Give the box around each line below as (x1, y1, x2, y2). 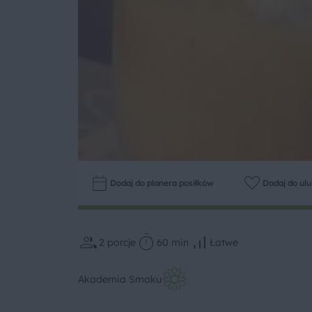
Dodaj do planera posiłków (110, 178, 213, 189)
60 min (157, 235, 189, 249)
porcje (107, 235, 136, 249)
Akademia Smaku (78, 272, 162, 286)
